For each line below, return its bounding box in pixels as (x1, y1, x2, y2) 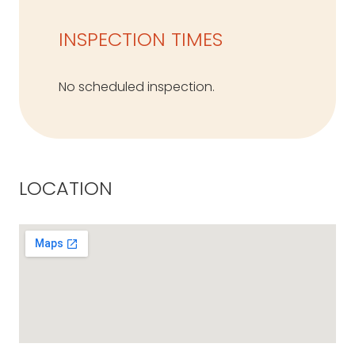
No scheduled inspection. (59, 77, 215, 96)
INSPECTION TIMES (59, 25, 223, 52)
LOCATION (19, 174, 113, 201)
